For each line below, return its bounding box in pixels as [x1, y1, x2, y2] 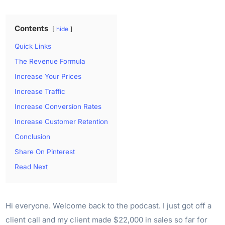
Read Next [15, 162, 48, 171]
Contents [15, 23, 49, 33]
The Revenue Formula [15, 57, 86, 65]
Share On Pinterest [15, 147, 75, 156]
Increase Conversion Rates [15, 102, 102, 110]
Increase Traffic [15, 87, 66, 95]
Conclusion [15, 132, 51, 141]
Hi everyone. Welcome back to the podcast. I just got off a [6, 200, 212, 210]
